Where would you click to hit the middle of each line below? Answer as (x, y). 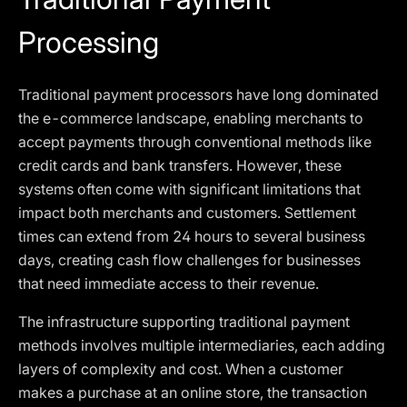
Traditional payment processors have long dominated (199, 94)
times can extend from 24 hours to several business (192, 236)
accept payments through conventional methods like (195, 142)
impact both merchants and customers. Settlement (187, 213)
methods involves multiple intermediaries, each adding (202, 345)
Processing (89, 42)
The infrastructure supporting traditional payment (184, 322)
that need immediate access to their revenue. (169, 283)
